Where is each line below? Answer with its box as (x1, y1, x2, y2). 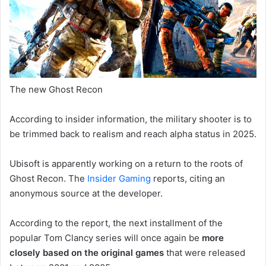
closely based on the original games (9, 247, 164, 259)
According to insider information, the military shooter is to (9, 113, 252, 125)
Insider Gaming (87, 173, 151, 185)
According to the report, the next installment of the (9, 217, 223, 229)
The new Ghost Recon (9, 84, 103, 96)
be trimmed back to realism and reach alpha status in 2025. (9, 128, 256, 140)
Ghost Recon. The (9, 173, 87, 185)
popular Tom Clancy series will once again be (9, 232, 202, 244)
